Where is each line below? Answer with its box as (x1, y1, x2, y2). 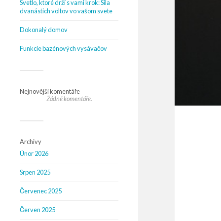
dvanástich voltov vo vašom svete (20, 7, 112, 15)
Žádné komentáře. (46, 95, 92, 103)
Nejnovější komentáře (20, 87, 80, 95)
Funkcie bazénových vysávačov (20, 44, 107, 52)
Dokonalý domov (20, 26, 68, 34)
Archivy (20, 138, 41, 146)
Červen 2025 (20, 206, 55, 214)
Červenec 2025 (20, 187, 62, 195)
